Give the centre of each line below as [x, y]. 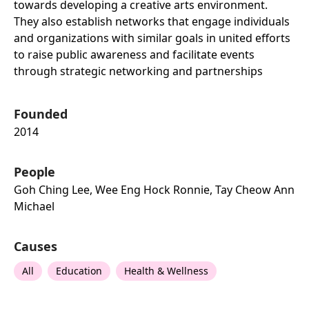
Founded [41, 114]
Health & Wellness [166, 271]
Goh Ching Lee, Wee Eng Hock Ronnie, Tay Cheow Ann [154, 190]
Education [79, 271]
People [34, 172]
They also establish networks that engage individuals [152, 22]
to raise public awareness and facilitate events [134, 55]
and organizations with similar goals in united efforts [152, 38]
